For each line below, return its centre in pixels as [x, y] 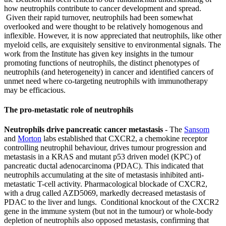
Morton [30, 139]
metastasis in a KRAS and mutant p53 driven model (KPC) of [102, 157]
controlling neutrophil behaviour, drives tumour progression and [105, 148]
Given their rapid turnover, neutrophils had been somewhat [98, 17]
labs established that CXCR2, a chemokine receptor [124, 139]
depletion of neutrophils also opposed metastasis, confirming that [106, 220]
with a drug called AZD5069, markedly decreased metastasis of [105, 193]
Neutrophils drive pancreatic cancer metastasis [83, 130]
